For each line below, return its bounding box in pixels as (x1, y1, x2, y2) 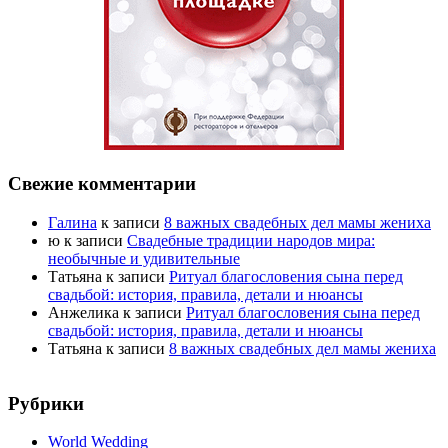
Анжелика (48, 303, 119, 321)
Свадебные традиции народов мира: (127, 231, 375, 249)
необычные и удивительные (48, 249, 240, 267)
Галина (48, 213, 97, 231)
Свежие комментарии (8, 173, 196, 195)
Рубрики (8, 392, 84, 414)
